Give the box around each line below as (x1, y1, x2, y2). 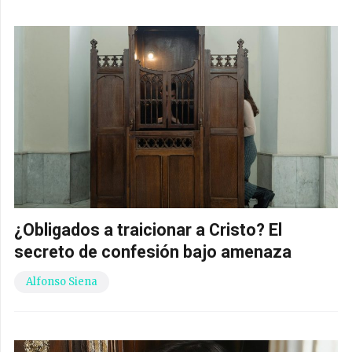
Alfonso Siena (26, 274, 97, 288)
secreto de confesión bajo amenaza (14, 241, 295, 262)
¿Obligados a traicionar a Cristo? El (14, 219, 282, 240)
